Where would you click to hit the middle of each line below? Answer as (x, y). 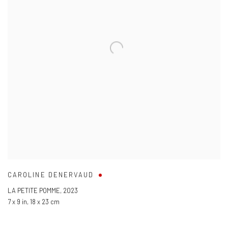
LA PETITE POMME (34, 191)
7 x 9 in (17, 202)
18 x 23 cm (45, 202)
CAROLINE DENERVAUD (51, 175)
